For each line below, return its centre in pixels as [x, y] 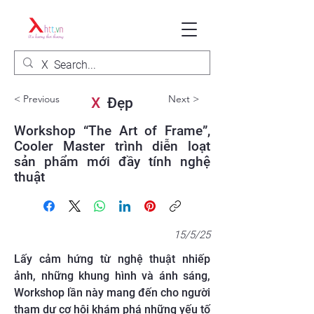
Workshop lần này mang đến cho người [112, 293]
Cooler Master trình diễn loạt [112, 146]
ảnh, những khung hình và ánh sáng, [112, 276]
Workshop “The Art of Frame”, [112, 131]
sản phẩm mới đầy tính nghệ [112, 162]
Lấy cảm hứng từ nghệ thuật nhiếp [112, 259]
